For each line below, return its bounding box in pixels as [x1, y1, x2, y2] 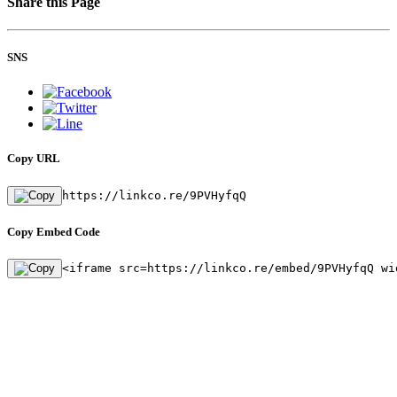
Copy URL [7, 152, 60, 166]
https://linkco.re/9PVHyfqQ [62, 188, 246, 202]
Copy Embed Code [7, 224, 100, 238]
